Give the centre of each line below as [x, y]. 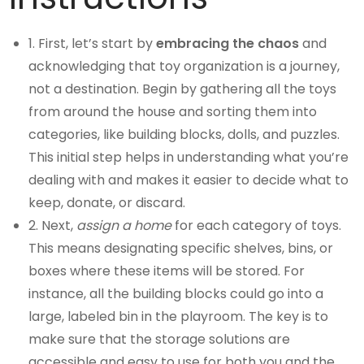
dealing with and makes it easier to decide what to [189, 180]
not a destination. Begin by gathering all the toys [183, 89]
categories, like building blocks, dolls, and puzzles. [184, 135]
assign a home [124, 226]
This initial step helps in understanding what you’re [189, 158]
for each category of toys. [257, 226]
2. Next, [53, 226]
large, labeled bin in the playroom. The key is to [179, 317]
